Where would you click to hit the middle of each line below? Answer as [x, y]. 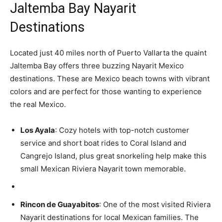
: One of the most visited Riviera [155, 205]
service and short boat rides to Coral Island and [103, 143]
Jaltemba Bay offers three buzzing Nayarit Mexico [97, 66]
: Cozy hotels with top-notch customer [122, 130]
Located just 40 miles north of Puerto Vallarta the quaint [108, 53]
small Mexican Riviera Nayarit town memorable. [103, 169]
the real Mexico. [38, 105]
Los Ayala [38, 130]
